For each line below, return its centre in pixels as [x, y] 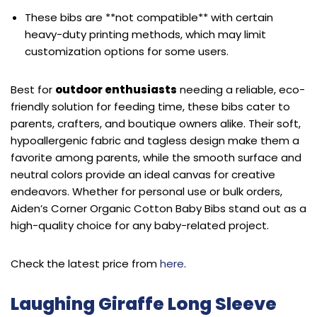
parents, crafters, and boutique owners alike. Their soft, [156, 123]
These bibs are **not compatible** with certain [149, 17]
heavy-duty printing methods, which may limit [145, 34]
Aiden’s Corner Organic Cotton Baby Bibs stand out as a [158, 208]
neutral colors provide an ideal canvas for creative [143, 174]
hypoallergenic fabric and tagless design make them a [155, 140]
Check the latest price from [85, 263]
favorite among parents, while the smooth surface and [156, 157]
